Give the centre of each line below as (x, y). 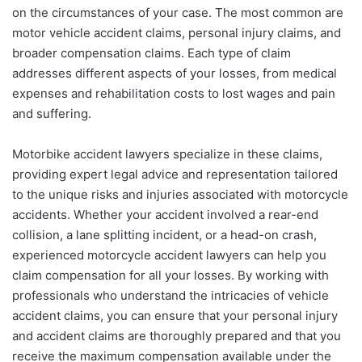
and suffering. (52, 113)
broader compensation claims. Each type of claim (152, 53)
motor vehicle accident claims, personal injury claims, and (177, 32)
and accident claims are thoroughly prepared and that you (177, 335)
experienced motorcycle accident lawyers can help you (169, 255)
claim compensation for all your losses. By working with (170, 275)
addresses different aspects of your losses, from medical (175, 73)
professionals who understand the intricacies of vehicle (170, 295)
